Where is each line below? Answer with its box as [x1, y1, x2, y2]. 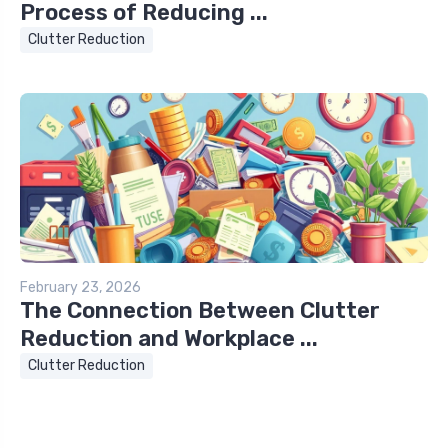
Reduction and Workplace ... [20, 325, 318, 353]
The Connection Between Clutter [20, 297, 380, 325]
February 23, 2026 [20, 279, 141, 297]
